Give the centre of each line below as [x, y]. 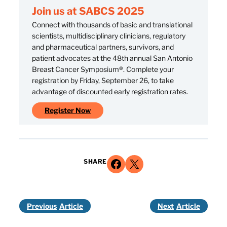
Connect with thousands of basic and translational [112, 25]
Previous [42, 206]
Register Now [68, 110]
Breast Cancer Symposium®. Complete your [103, 69]
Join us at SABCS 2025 [88, 11]
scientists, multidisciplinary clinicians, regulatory [109, 36]
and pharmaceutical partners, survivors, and [103, 47]
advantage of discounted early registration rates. [110, 92]
